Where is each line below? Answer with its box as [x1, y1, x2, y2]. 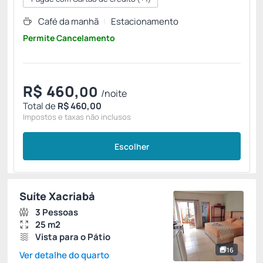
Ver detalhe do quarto [19, 249, 109, 261]
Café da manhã [38, 15, 99, 28]
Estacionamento [111, 15, 178, 28]
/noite [101, 87, 127, 100]
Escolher [114, 140, 149, 152]
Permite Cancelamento [23, 32, 115, 43]
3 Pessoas [35, 205, 78, 218]
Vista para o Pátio [35, 230, 110, 243]
